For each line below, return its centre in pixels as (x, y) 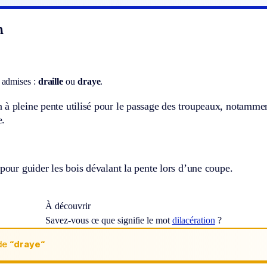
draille (51, 81)
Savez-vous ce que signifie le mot (109, 220)
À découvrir (68, 206)
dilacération (193, 220)
